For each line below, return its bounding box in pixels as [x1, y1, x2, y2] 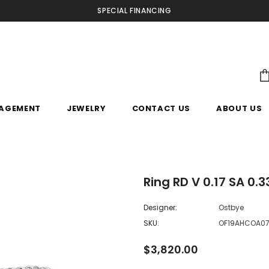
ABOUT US [216, 102, 262, 114]
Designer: [144, 202, 177, 213]
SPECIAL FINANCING [97, 5, 172, 16]
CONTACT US [131, 102, 191, 114]
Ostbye [219, 202, 244, 213]
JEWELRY [66, 102, 106, 114]
